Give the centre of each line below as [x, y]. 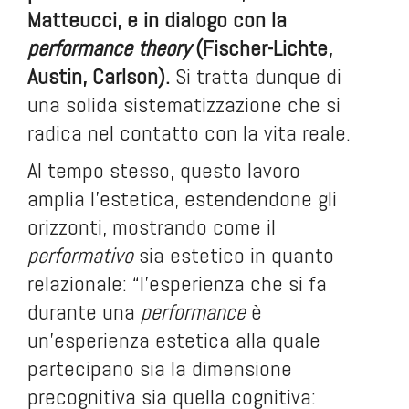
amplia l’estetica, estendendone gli [182, 199]
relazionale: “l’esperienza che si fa [177, 283]
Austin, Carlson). [99, 76]
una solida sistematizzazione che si [184, 105]
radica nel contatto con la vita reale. [189, 133]
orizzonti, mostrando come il [152, 227]
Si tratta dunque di [256, 76]
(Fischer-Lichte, [261, 48]
